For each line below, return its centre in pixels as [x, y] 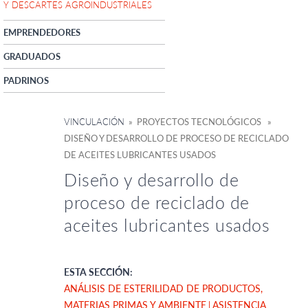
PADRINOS [26, 80]
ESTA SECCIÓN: [98, 272]
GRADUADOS [32, 56]
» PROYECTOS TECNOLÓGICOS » [200, 121]
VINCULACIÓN [94, 121]
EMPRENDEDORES [42, 32]
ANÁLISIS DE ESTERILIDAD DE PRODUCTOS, [163, 289]
